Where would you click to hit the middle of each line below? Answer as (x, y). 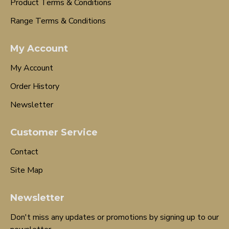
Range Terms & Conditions (58, 21)
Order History (35, 86)
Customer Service (54, 132)
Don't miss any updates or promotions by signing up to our (114, 217)
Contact (24, 152)
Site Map (27, 170)
